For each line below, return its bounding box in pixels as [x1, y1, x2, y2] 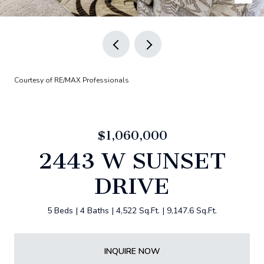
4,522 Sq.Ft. [116, 205, 160, 216]
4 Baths [80, 205, 109, 216]
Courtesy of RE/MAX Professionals [14, 75, 129, 85]
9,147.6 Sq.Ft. [167, 205, 217, 216]
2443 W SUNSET [38, 147, 226, 174]
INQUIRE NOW [104, 245, 160, 257]
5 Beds [47, 205, 73, 216]
